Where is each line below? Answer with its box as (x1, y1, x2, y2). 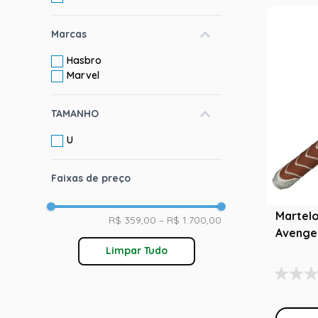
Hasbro (67, 54, 102, 67)
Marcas (51, 28, 87, 40)
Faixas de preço (51, 172, 131, 185)
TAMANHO (51, 107, 99, 120)
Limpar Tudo (105, 244, 168, 258)
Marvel (67, 69, 100, 82)
